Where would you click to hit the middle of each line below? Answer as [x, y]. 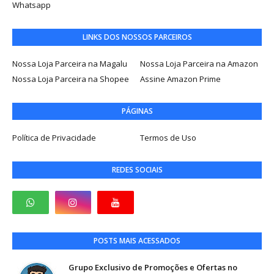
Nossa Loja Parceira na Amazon [199, 64]
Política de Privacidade [54, 138]
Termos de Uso [168, 138]
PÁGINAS [137, 111]
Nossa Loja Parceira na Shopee [71, 79]
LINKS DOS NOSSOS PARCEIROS [137, 37]
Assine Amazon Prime [180, 79]
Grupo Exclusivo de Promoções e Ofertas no [153, 267]
